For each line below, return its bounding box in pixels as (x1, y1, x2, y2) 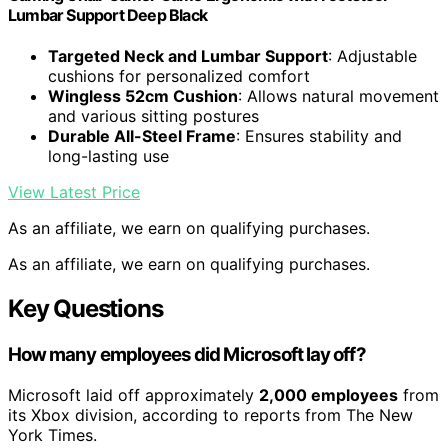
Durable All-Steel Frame (48, 126, 236, 147)
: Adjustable (328, 46, 417, 67)
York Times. (8, 424, 97, 445)
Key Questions (8, 294, 163, 324)
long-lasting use (48, 146, 169, 167)
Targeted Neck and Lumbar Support (48, 46, 328, 67)
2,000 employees (259, 384, 398, 405)
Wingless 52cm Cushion (48, 86, 238, 107)
